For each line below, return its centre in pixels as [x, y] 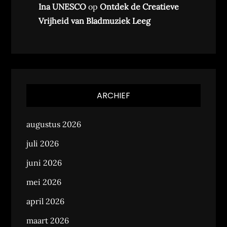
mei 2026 [44, 182]
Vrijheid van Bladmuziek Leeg [95, 21]
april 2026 [46, 201]
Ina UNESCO [63, 7]
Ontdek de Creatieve [140, 7]
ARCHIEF [113, 96]
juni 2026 [44, 163]
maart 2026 [48, 220]
